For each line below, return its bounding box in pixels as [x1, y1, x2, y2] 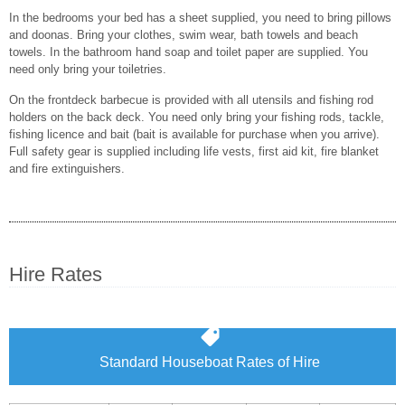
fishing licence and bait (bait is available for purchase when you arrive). [9, 127, 380, 141]
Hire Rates [9, 263, 102, 287]
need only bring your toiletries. [9, 62, 166, 77]
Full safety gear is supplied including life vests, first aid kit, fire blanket [9, 144, 379, 158]
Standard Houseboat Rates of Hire [99, 354, 320, 371]
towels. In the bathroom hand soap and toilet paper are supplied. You [9, 45, 368, 60]
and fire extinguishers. [9, 161, 125, 175]
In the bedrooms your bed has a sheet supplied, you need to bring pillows [9, 11, 391, 25]
